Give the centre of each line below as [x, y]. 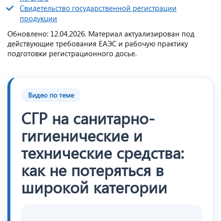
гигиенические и [82, 135]
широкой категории [94, 186]
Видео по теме [51, 95]
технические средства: [103, 152]
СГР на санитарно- [88, 117]
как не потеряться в [92, 169]
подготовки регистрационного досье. [72, 53]
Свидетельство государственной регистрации [98, 8]
